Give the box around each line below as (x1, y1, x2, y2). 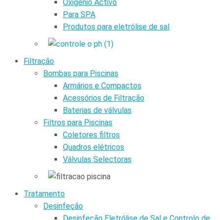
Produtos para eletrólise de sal (63, 22, 169, 31)
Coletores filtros (63, 130, 120, 139)
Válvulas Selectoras (63, 154, 132, 164)
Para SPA (63, 9, 95, 19)
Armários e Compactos (63, 81, 141, 90)
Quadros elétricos (63, 142, 124, 152)
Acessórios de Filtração (63, 93, 144, 103)
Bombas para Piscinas (43, 68, 118, 78)
